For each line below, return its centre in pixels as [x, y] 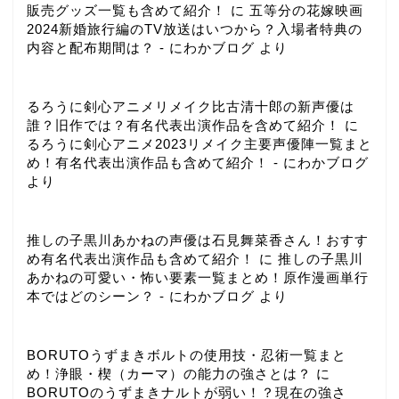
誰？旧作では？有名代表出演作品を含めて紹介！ [183, 125]
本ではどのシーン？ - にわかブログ [141, 297]
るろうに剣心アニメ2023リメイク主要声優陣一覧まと [199, 143]
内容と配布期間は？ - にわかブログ [141, 47]
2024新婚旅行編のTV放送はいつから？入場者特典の [195, 28]
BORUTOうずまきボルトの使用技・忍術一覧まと [187, 355]
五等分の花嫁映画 [306, 10]
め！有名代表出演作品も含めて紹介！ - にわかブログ [198, 162]
